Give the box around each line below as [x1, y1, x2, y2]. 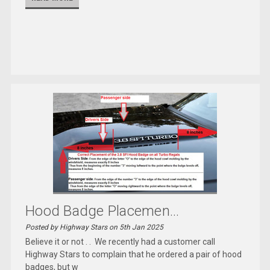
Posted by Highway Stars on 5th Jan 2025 [25, 222, 164, 231]
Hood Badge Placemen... [25, 202, 180, 219]
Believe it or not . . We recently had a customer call [25, 236, 216, 246]
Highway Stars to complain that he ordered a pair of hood [25, 249, 242, 259]
